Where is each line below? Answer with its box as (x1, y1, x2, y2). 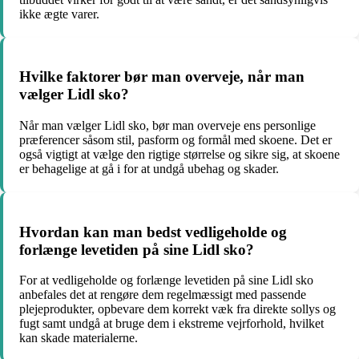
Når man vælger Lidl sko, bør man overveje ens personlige (19, 118, 316, 132)
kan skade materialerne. (19, 331, 138, 345)
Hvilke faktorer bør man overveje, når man (19, 68, 305, 86)
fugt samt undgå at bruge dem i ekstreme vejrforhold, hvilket (19, 317, 324, 331)
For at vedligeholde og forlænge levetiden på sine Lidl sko (19, 273, 313, 288)
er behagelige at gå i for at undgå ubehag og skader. (19, 161, 279, 175)
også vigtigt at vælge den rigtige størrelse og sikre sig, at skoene (19, 147, 340, 161)
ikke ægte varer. (19, 6, 99, 21)
